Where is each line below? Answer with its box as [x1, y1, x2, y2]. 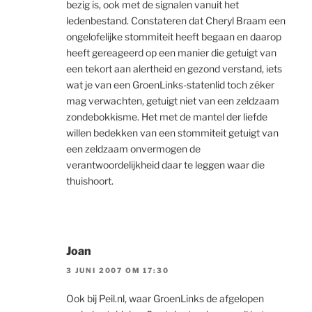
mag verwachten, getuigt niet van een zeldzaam [66, 94, 279, 107]
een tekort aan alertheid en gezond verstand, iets [66, 62, 282, 75]
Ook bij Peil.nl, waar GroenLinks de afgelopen [66, 292, 264, 305]
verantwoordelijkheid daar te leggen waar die [66, 158, 265, 171]
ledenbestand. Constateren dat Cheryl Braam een [66, 14, 286, 26]
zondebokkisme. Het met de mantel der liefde [66, 110, 267, 123]
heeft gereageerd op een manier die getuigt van [66, 46, 276, 58]
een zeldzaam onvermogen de [66, 142, 201, 155]
